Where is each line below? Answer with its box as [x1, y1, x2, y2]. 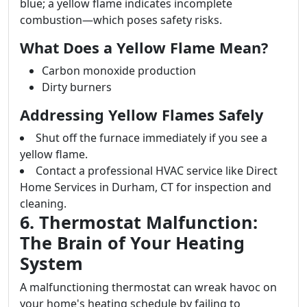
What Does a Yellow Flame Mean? [20, 38, 268, 58]
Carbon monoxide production [42, 63, 196, 78]
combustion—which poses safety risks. [20, 12, 222, 27]
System [20, 251, 83, 275]
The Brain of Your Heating [20, 231, 245, 254]
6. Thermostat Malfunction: [20, 210, 258, 234]
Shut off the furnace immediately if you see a [36, 130, 267, 145]
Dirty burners [42, 79, 112, 95]
